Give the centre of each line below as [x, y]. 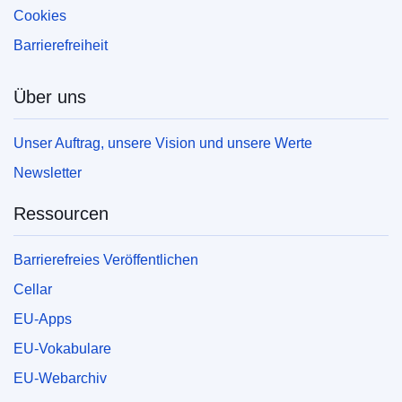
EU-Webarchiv [60, 379]
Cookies [40, 16]
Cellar [33, 290]
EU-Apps [43, 319]
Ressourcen [61, 214]
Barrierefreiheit [61, 46]
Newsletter [48, 173]
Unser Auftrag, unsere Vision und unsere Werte [163, 144]
